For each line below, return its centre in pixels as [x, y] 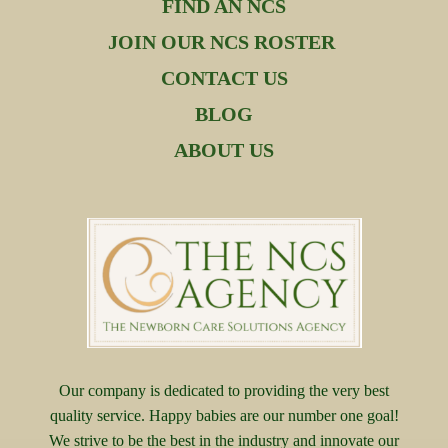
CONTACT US [224, 78]
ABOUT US [224, 150]
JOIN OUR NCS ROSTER [224, 42]
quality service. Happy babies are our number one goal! [224, 415]
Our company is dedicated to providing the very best [224, 390]
